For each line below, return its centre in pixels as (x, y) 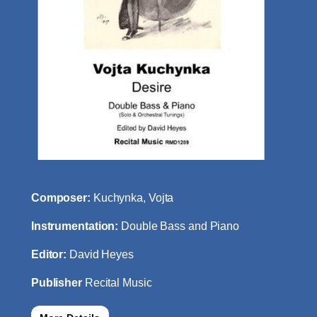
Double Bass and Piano (180, 226)
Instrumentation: (76, 226)
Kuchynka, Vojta (133, 198)
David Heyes (102, 255)
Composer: (62, 198)
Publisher (58, 283)
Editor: (50, 255)
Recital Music (118, 283)
